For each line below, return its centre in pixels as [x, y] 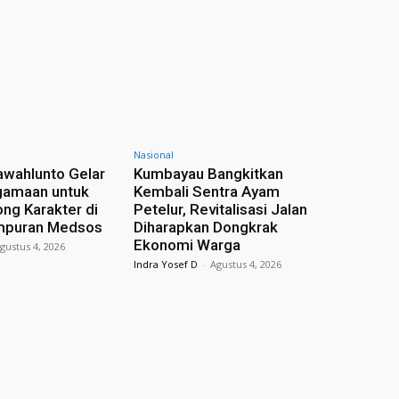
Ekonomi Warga [187, 244]
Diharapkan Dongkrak [205, 227]
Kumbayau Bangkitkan [208, 173]
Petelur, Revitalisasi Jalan [220, 209]
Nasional [153, 154]
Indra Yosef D [165, 264]
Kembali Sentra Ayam [206, 191]
